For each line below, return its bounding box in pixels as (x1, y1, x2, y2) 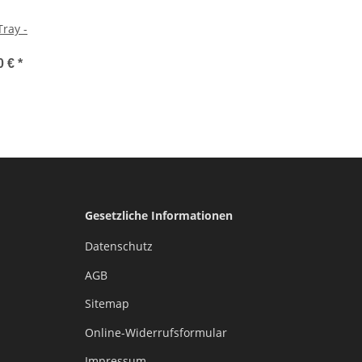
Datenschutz (84, 238, 153, 255)
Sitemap (84, 296, 129, 312)
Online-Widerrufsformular (84, 324, 227, 340)
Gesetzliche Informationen (84, 208, 233, 224)
